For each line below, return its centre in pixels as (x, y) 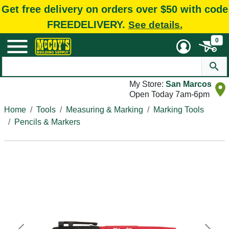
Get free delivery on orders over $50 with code (114, 9)
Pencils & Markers (47, 122)
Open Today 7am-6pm (169, 94)
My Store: (147, 84)
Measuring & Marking (105, 110)
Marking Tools (179, 110)
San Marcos (189, 84)
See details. (155, 25)
